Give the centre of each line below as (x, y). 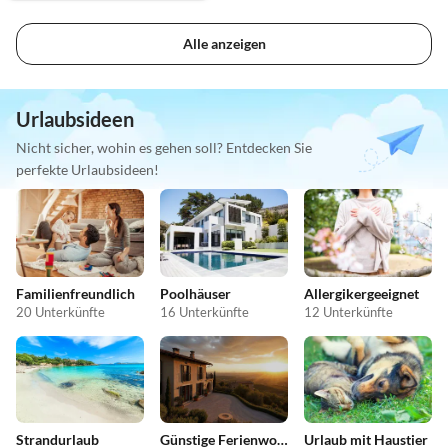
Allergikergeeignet (361, 293)
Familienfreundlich (75, 293)
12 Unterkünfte (348, 311)
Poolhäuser (195, 293)
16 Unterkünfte (204, 311)
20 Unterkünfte (60, 311)
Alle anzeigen (224, 44)
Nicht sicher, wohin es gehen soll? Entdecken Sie (164, 148)
